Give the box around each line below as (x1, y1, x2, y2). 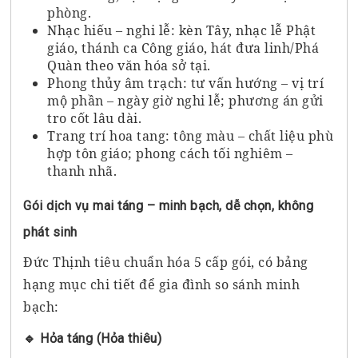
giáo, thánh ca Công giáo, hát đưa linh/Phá (47, 38, 320, 57)
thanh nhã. (47, 161, 117, 180)
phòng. (47, 3, 92, 22)
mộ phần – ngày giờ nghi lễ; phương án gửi (47, 91, 324, 109)
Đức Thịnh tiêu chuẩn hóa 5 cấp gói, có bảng (23, 253, 308, 271)
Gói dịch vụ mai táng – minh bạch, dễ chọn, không (23, 197, 314, 213)
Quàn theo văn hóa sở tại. (47, 56, 211, 74)
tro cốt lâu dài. (47, 109, 142, 127)
